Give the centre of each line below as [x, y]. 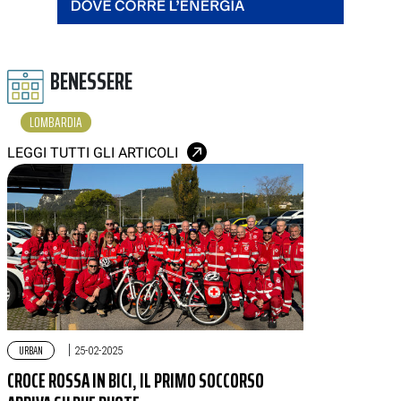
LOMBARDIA [56, 123]
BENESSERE [91, 81]
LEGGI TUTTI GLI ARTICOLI [93, 153]
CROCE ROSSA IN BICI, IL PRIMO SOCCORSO [136, 381]
